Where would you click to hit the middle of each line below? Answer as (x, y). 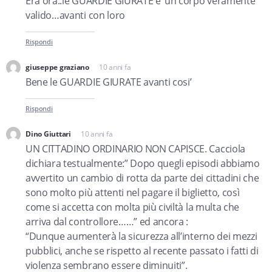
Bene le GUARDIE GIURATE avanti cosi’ (109, 82)
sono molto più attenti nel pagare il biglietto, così (133, 192)
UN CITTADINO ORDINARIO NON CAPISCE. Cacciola (135, 149)
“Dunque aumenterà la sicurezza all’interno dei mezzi (141, 236)
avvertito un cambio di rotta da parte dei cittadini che (142, 178)
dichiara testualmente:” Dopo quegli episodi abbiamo (143, 163)
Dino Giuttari (48, 134)
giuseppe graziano (57, 67)
